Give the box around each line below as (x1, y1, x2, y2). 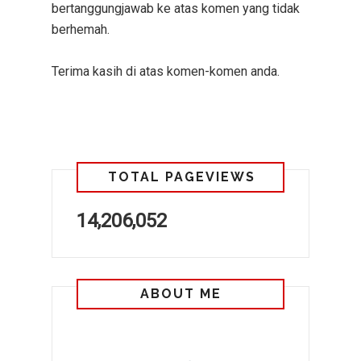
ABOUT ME (139, 285, 222, 301)
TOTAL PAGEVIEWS (108, 168, 255, 185)
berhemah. (52, 21, 110, 37)
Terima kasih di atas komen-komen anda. (52, 63, 280, 79)
